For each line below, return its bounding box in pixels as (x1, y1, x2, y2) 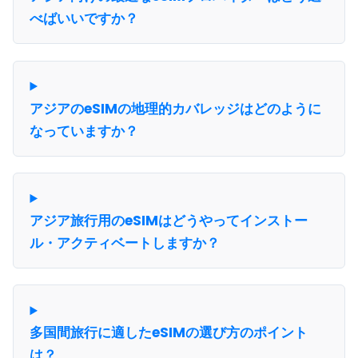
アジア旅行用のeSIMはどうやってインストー (30, 211, 308, 230)
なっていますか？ (30, 121, 139, 141)
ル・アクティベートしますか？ (30, 233, 221, 253)
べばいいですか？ (30, 9, 139, 29)
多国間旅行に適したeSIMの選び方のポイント (30, 323, 308, 343)
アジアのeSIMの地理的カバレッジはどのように (30, 98, 322, 118)
